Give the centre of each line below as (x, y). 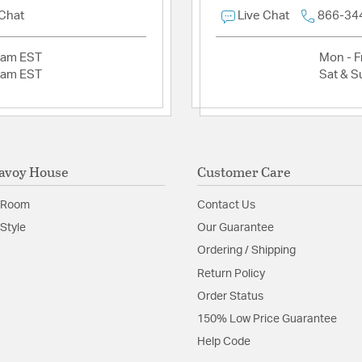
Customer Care (244, 172)
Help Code (224, 341)
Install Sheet (283, 27)
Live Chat (263, 16)
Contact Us (226, 206)
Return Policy (231, 274)
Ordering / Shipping (246, 251)
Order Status (230, 296)
